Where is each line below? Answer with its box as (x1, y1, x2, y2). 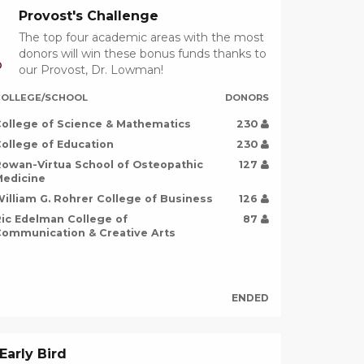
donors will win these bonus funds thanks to (18, 46, 266, 62)
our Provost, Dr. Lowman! (18, 63, 163, 78)
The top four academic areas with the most (18, 30, 264, 45)
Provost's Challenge (18, 8, 158, 24)
